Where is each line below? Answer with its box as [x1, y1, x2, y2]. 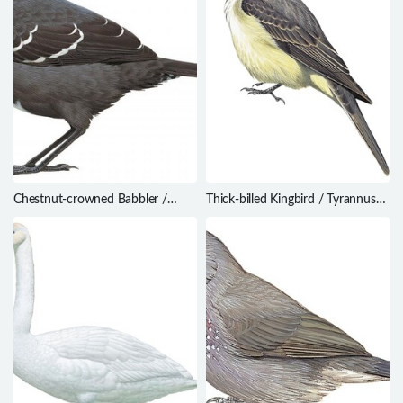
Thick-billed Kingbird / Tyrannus [206, 193, 376, 206]
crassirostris [206, 209, 269, 222]
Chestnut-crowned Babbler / [13, 193, 167, 206]
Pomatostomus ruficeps [13, 209, 141, 222]
